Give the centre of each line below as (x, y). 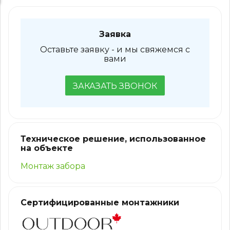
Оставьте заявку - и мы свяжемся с (115, 49)
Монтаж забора (53, 166)
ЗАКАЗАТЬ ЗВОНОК (115, 86)
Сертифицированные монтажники (100, 203)
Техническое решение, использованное (113, 139)
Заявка (115, 34)
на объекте (46, 148)
